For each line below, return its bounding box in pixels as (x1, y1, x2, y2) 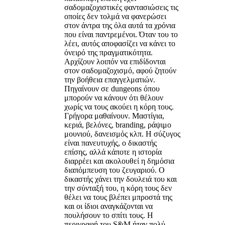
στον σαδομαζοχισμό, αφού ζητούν (64, 66, 176, 75)
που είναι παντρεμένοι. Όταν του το (64, 30, 178, 39)
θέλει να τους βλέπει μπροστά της (64, 192, 172, 201)
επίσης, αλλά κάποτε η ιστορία (64, 147, 162, 156)
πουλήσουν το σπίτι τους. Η (64, 210, 153, 219)
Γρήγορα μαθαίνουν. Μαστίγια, (64, 111, 164, 120)
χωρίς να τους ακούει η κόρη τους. (64, 102, 174, 111)
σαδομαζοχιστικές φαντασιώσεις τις (64, 3, 178, 12)
